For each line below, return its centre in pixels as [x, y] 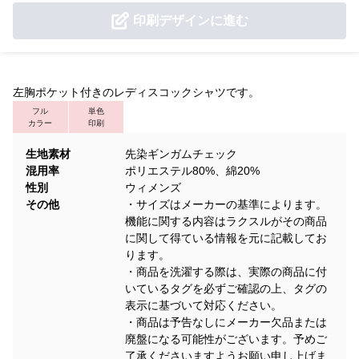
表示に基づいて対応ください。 [204, 305]
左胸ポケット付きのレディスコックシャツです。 [136, 92]
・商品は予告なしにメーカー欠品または [226, 322]
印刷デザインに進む [191, 20]
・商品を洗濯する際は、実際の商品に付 [226, 271]
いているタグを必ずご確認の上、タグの [226, 288]
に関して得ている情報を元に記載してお [226, 238]
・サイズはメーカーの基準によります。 [226, 204]
